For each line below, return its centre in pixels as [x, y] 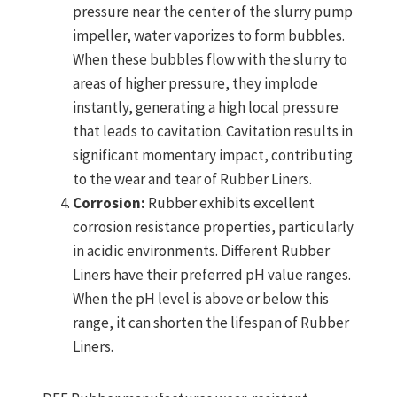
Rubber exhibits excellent [231, 203]
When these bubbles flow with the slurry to [210, 60]
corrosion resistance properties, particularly [213, 227]
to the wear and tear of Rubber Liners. [192, 179]
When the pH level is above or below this [201, 299]
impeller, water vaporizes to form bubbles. [209, 36]
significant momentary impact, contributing [213, 156]
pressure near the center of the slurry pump [213, 12]
